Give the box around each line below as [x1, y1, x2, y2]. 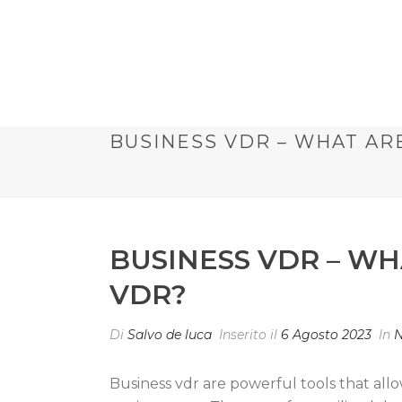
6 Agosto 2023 [281, 327, 371, 343]
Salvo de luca [127, 327, 212, 343]
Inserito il [215, 327, 281, 343]
